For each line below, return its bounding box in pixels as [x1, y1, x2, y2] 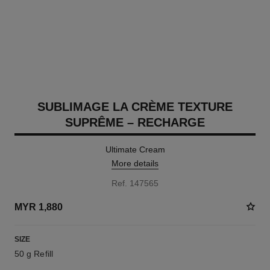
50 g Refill [14, 249, 53, 259]
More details [111, 159, 159, 168]
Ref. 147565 [111, 178, 159, 188]
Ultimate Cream [105, 145, 165, 154]
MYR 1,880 [14, 201, 63, 212]
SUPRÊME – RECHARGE [65, 116, 205, 129]
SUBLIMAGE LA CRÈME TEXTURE [37, 100, 233, 113]
